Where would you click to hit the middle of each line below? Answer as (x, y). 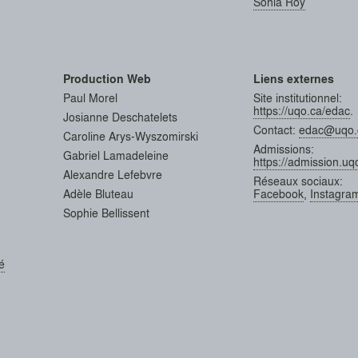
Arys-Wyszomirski (153, 135)
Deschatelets (144, 116)
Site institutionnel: (297, 97)
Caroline (86, 135)
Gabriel (83, 155)
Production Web (107, 78)
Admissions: (283, 148)
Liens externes (293, 78)
